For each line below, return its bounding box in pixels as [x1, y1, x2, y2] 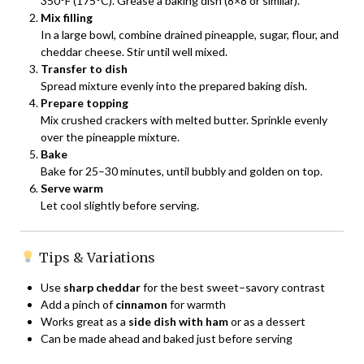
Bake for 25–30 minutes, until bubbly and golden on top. [41, 163, 323, 178]
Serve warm [41, 180, 103, 195]
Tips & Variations [35, 249, 155, 266]
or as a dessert [228, 314, 305, 328]
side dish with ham [128, 314, 228, 328]
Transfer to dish [41, 61, 128, 76]
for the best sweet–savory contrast [141, 279, 325, 294]
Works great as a [41, 314, 128, 328]
